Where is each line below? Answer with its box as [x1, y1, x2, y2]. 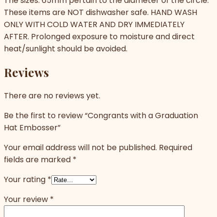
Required [159, 141, 192, 153]
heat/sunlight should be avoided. [4, 43, 127, 54]
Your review [4, 193, 50, 205]
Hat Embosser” [4, 122, 61, 133]
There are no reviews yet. [4, 90, 100, 101]
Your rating [4, 173, 47, 185]
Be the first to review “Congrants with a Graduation [4, 109, 198, 121]
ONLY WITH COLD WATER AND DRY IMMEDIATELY [4, 18, 185, 30]
